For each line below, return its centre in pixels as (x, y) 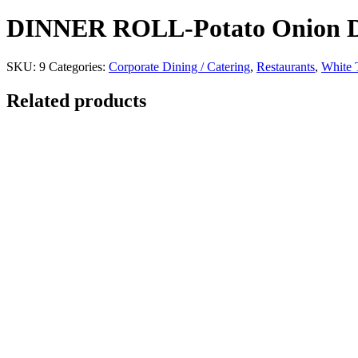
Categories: (79, 67)
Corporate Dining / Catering (179, 67)
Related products (76, 100)
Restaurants (286, 67)
